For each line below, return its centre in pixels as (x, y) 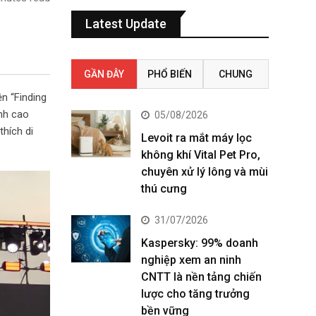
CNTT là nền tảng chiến (201, 277)
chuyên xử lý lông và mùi (205, 172)
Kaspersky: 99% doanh (200, 243)
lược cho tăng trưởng (195, 294)
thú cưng (164, 189)
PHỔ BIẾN (170, 74)
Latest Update (126, 24)
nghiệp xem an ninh (191, 260)
